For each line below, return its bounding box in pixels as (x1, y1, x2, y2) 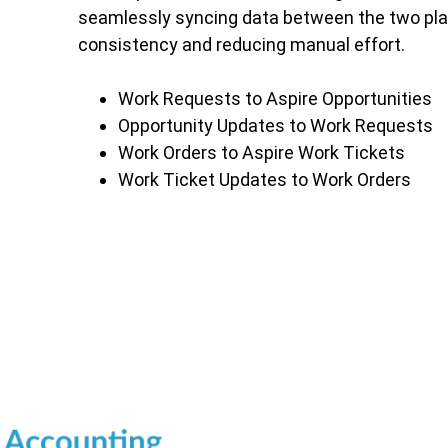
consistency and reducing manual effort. (77, 34, 405, 56)
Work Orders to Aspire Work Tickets (117, 142, 405, 164)
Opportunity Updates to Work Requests (117, 115, 433, 137)
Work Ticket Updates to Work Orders (117, 169, 411, 191)
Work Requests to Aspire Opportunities (117, 88, 432, 110)
